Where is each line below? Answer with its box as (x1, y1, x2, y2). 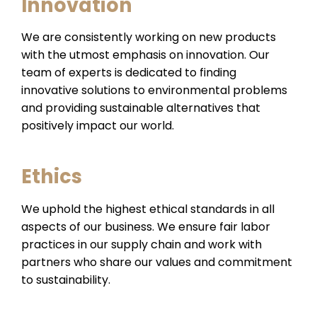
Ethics (21, 163, 82, 191)
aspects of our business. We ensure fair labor (21, 218, 270, 235)
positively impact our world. (21, 117, 174, 134)
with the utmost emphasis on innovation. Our (21, 47, 270, 64)
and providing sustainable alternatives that (21, 100, 260, 117)
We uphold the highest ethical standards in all (21, 200, 275, 217)
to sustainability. (21, 271, 110, 288)
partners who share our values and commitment (21, 253, 292, 270)
